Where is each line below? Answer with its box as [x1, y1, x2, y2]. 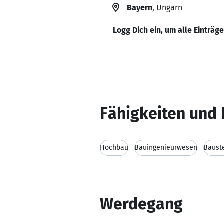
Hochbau [100, 143, 128, 152]
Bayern [127, 3, 152, 12]
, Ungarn [152, 3, 182, 12]
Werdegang [100, 194, 183, 213]
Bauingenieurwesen [134, 143, 197, 152]
